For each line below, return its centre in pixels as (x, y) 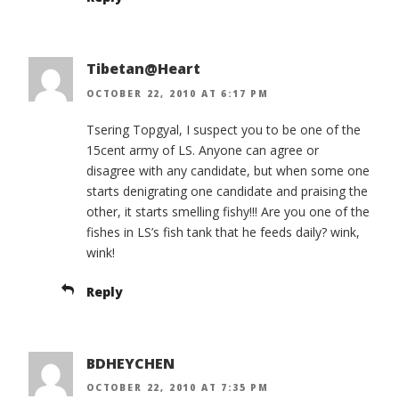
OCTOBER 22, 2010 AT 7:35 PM (178, 388)
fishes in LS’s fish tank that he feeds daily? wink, (223, 232)
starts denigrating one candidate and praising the (227, 191)
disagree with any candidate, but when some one (228, 170)
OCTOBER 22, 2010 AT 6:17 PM (178, 93)
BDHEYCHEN (130, 363)
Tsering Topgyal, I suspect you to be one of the (224, 129)
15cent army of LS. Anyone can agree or (203, 150)
